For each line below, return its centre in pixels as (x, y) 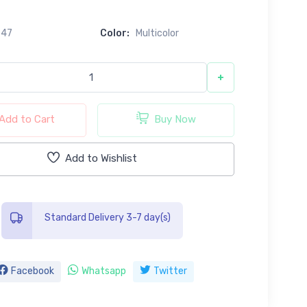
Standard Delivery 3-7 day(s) (107, 217)
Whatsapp (103, 271)
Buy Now (175, 120)
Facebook (32, 271)
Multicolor (157, 33)
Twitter (170, 271)
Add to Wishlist (101, 159)
